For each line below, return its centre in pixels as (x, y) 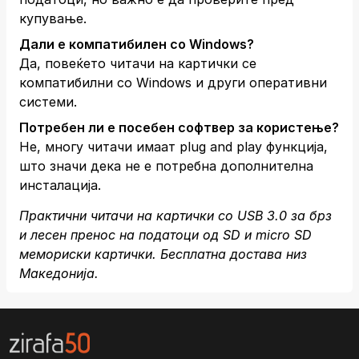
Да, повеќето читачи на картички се (138, 63)
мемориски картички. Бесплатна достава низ (163, 254)
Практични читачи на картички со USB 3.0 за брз (175, 216)
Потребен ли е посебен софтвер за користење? (179, 127)
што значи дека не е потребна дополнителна (166, 166)
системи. (48, 102)
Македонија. (59, 273)
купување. (53, 18)
